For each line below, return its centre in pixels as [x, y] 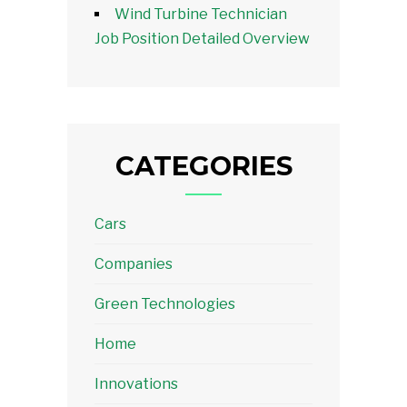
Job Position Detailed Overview [202, 38]
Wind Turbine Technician [201, 14]
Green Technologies [165, 303]
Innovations [136, 383]
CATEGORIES [203, 165]
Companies [134, 263]
